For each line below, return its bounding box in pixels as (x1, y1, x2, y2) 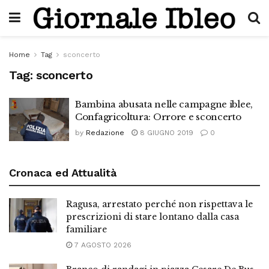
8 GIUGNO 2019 (138, 128, 193, 137)
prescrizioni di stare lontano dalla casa (66, 211, 239, 222)
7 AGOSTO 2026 (72, 240, 131, 249)
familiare (66, 223, 107, 235)
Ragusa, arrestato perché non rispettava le (66, 198, 253, 210)
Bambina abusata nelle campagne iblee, (75, 98, 253, 110)
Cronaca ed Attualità (9, 166, 116, 179)
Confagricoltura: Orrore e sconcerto (75, 111, 241, 122)
